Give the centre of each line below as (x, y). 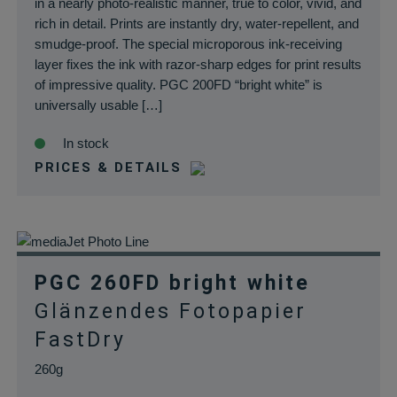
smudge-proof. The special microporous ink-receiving (188, 44)
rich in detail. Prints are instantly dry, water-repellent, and (196, 23)
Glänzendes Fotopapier (170, 311)
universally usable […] (98, 105)
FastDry (80, 340)
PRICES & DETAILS (108, 167)
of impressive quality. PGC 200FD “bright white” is (178, 85)
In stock (86, 143)
